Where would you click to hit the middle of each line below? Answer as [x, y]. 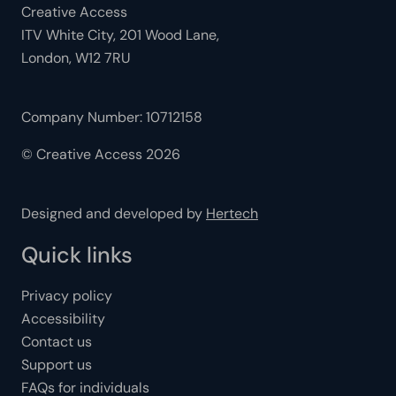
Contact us [57, 342]
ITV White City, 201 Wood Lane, [120, 35]
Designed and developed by [114, 213]
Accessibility [63, 319]
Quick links [77, 255]
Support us [57, 365]
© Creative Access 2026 [101, 154]
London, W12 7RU [76, 58]
